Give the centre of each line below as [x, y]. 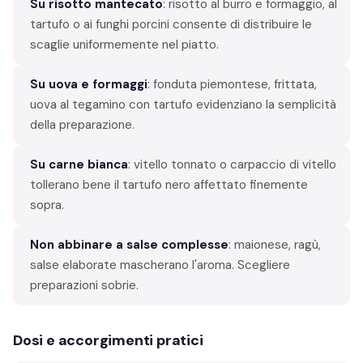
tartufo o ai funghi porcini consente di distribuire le [171, 24]
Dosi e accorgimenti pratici [108, 340]
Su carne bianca [79, 164]
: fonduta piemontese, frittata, [232, 84]
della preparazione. [82, 124]
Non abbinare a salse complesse [129, 244]
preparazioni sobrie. [84, 285]
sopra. [47, 205]
